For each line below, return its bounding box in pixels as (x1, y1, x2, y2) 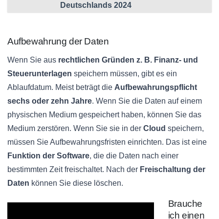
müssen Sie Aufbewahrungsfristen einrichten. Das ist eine (7, 137, 207, 146)
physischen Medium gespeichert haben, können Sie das (7, 110, 201, 119)
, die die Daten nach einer (89, 151, 178, 160)
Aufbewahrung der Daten (7, 36, 109, 46)
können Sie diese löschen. (29, 178, 123, 187)
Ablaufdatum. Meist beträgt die (7, 83, 114, 91)
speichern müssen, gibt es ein (72, 69, 177, 78)
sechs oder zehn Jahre (7, 96, 92, 105)
